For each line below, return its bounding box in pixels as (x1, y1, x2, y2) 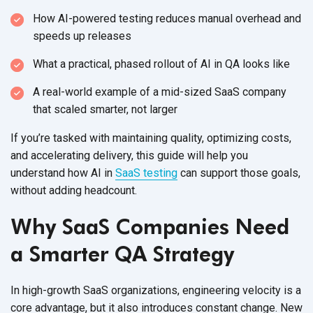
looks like (242, 57, 290, 71)
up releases (73, 29, 131, 43)
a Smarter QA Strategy (10, 240, 234, 266)
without (10, 183, 49, 197)
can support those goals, (177, 166, 300, 180)
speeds (33, 29, 73, 43)
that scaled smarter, (33, 102, 131, 116)
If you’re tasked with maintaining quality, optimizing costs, (10, 131, 291, 145)
